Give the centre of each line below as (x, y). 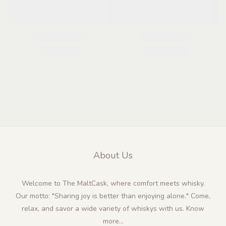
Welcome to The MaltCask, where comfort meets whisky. (113, 183)
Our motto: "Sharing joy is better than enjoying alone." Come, (113, 196)
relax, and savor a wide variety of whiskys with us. (104, 208)
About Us (113, 155)
